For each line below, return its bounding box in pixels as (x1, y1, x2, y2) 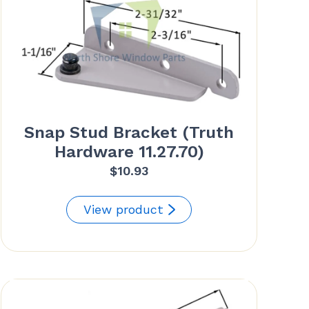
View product (83, 202, 164, 217)
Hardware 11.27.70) (54, 142, 204, 162)
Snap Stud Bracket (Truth (24, 123, 235, 143)
